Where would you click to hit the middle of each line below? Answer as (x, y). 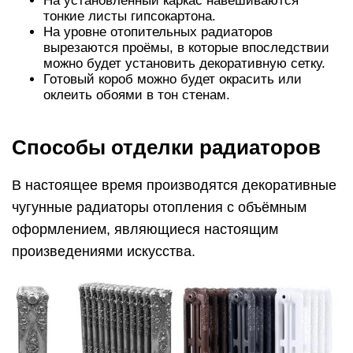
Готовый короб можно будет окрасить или (173, 79)
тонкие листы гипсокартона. (130, 16)
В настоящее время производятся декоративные (174, 185)
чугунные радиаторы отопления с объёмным (159, 207)
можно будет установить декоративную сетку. (184, 63)
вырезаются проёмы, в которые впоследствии (186, 47)
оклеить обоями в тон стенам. (137, 95)
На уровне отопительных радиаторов (158, 32)
